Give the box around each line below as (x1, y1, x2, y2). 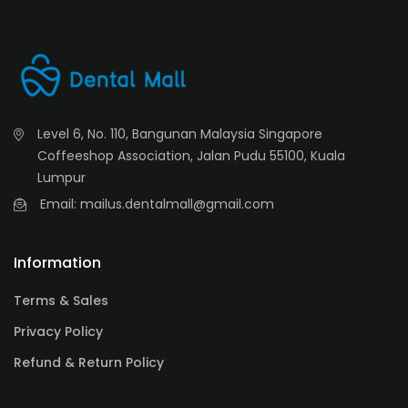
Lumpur (37, 168, 86, 188)
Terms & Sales (14, 291, 108, 311)
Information (14, 252, 101, 274)
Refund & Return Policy (14, 353, 164, 372)
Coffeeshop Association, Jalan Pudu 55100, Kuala (37, 147, 345, 166)
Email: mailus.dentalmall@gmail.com (40, 195, 274, 214)
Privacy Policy (14, 322, 103, 342)
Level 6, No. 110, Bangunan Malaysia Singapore (37, 125, 322, 144)
